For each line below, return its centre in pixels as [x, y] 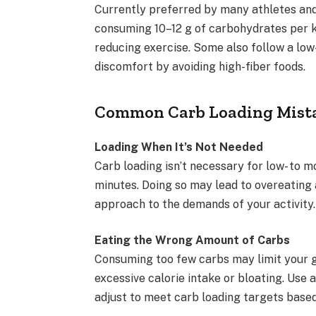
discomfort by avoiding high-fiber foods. [200, 67]
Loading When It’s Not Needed [179, 147]
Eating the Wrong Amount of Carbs [193, 241]
